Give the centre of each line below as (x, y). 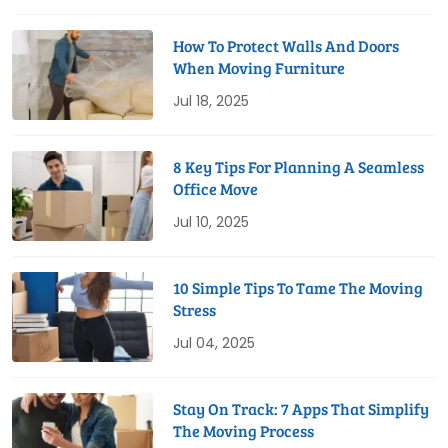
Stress (195, 310)
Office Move (216, 189)
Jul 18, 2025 (211, 101)
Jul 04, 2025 (214, 343)
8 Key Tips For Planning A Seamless (299, 167)
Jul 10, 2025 (211, 222)
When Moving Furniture (259, 68)
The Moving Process (244, 431)
